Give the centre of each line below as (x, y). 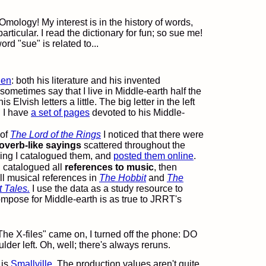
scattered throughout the (133, 145)
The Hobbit (123, 178)
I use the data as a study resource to (106, 189)
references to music (109, 167)
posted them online (153, 156)
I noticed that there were (152, 134)
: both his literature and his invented (86, 80)
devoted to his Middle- (137, 113)
